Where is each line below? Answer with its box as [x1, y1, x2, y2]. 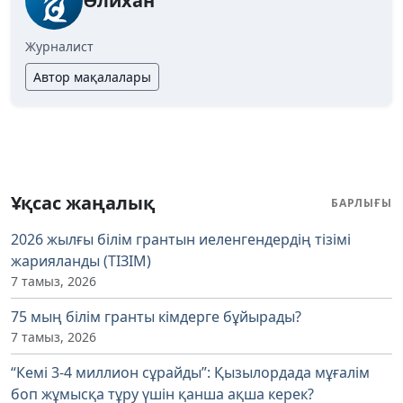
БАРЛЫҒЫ [331, 194, 392, 210]
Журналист [25, 37, 94, 55]
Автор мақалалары [33, 67, 151, 85]
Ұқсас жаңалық [11, 190, 155, 215]
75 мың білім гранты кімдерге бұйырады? [11, 306, 301, 327]
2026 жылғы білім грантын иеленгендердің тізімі [11, 228, 351, 249]
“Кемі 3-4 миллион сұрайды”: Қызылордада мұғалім [11, 362, 370, 382]
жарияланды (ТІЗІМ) [11, 250, 151, 271]
